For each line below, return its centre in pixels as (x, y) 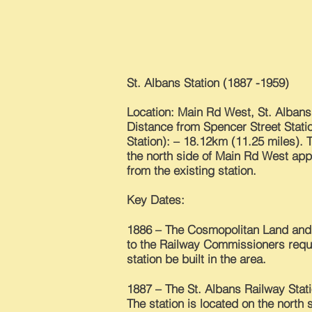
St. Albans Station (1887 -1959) (208, 83)
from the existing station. (192, 170)
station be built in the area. (196, 259)
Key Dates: (156, 200)
